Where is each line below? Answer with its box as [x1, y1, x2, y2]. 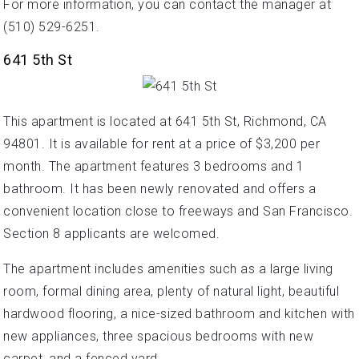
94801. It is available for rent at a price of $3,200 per [3, 135, 320, 151]
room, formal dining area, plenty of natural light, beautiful [3, 283, 339, 299]
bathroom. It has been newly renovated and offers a [3, 180, 316, 196]
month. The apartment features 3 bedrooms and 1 [3, 158, 304, 174]
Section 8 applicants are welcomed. [3, 225, 220, 241]
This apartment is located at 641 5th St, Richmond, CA [3, 113, 327, 129]
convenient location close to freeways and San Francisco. [3, 203, 353, 219]
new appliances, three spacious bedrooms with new [3, 328, 313, 344]
